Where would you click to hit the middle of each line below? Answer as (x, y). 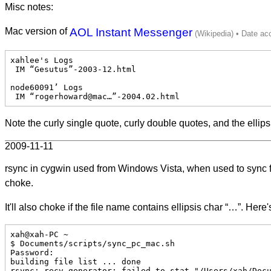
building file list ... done (76, 261)
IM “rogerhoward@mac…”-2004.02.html (97, 96)
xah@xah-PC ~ (39, 234)
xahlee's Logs (42, 60)
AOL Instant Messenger (131, 32)
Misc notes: (29, 7)
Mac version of (37, 31)
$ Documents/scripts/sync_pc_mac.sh (93, 243)
